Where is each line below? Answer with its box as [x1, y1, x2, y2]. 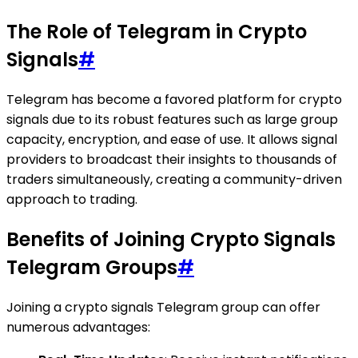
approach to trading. [6, 189, 137, 209]
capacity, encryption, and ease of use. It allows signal [6, 129, 337, 149]
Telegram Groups [6, 253, 177, 280]
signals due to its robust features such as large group [6, 109, 338, 129]
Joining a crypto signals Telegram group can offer [6, 297, 320, 316]
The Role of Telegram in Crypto [6, 18, 307, 45]
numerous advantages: [6, 317, 150, 336]
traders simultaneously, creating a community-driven [6, 169, 342, 189]
